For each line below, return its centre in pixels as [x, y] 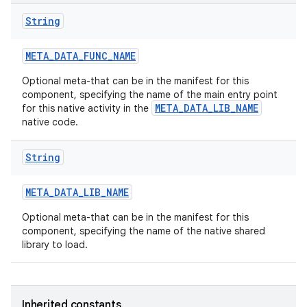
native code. [50, 122]
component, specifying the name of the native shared [144, 231]
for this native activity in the [87, 108]
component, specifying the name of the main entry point [150, 95]
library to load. [55, 245]
